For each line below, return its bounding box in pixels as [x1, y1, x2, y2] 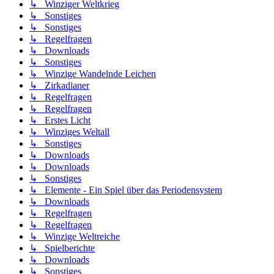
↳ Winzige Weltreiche [29, 231, 120, 242]
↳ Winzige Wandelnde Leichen [29, 68, 156, 80]
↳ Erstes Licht [29, 115, 91, 126]
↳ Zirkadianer [29, 80, 89, 91]
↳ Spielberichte [29, 243, 95, 254]
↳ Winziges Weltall [29, 127, 109, 138]
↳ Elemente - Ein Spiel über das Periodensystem [29, 185, 222, 196]
